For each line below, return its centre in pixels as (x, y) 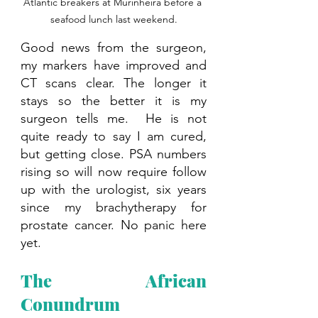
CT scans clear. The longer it (114, 83)
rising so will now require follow (114, 172)
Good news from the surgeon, (114, 48)
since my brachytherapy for (114, 208)
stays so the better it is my (114, 101)
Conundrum (70, 304)
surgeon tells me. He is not (114, 119)
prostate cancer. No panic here (114, 225)
